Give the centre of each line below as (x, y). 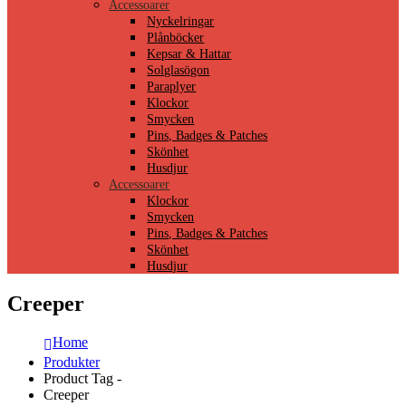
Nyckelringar (181, 22)
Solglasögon (179, 71)
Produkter (72, 362)
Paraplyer (172, 87)
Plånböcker (176, 38)
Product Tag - (84, 379)
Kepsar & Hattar (189, 54)
